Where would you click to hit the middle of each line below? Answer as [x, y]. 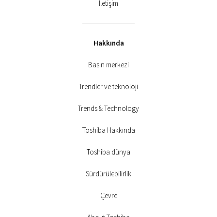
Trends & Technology [108, 108]
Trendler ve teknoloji [108, 86]
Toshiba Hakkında [108, 130]
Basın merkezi [108, 65]
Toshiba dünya [108, 152]
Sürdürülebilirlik [108, 174]
